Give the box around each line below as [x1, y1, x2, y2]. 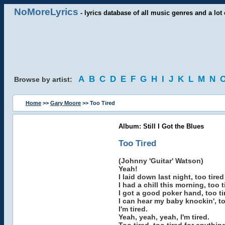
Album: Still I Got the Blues [118, 123, 204, 130]
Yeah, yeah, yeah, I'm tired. [118, 213, 209, 221]
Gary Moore [50, 100, 81, 106]
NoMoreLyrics [14, 7, 78, 17]
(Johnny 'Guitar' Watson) [118, 157, 203, 165]
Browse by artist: [14, 75, 78, 83]
